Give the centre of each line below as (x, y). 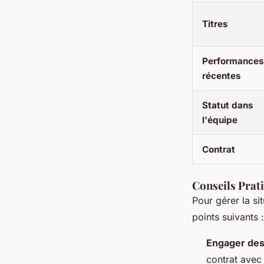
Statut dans (228, 105)
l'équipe (220, 120)
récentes (222, 76)
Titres (215, 24)
